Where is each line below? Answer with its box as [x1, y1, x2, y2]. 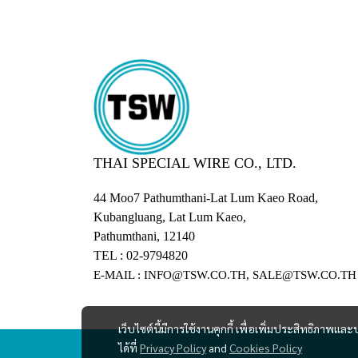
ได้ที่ [118, 340, 140, 355]
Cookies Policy [229, 340, 302, 355]
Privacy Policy [140, 340, 206, 355]
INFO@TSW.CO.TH [144, 268, 246, 281]
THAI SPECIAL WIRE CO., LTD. [93, 155, 296, 171]
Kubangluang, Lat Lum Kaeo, [93, 210, 246, 224]
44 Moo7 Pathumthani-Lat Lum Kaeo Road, [93, 191, 318, 205]
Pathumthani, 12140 [93, 229, 195, 243]
